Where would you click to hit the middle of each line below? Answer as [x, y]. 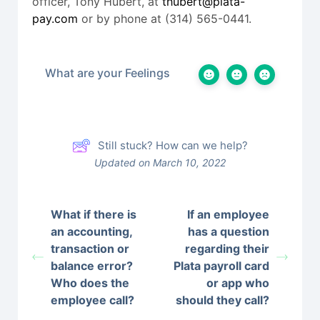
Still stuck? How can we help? [172, 145]
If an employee [228, 214]
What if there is [94, 214]
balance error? [92, 266]
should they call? [222, 300]
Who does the [90, 283]
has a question [228, 231]
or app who [237, 283]
